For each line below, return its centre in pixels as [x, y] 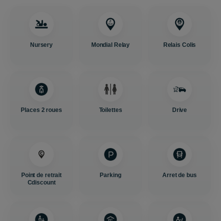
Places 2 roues [41, 110]
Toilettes [110, 110]
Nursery [41, 45]
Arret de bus [180, 175]
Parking [110, 175]
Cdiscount [41, 183]
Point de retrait [41, 175]
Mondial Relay [110, 45]
